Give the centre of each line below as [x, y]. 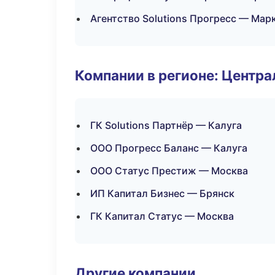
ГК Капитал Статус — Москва [162, 216]
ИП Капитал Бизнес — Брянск [162, 193]
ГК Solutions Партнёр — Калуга [166, 125]
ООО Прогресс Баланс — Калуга [169, 148]
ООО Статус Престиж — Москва [169, 171]
